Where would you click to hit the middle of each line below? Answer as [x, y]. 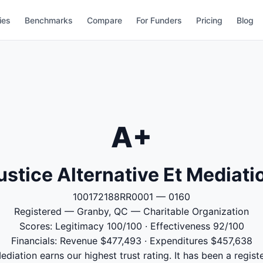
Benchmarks [49, 20]
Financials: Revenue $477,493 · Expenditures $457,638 [131, 241]
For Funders [159, 20]
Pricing [210, 20]
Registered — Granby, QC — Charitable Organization [131, 211]
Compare [105, 20]
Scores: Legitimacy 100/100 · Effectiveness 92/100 [131, 226]
